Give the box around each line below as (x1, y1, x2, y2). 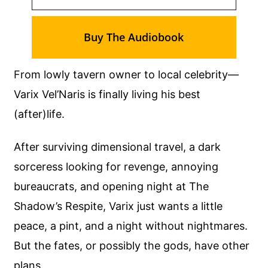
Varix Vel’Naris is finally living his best (14, 88, 201, 101)
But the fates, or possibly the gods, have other (14, 239, 250, 252)
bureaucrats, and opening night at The (14, 179, 209, 193)
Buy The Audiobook (84, 30, 184, 45)
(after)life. (14, 108, 65, 121)
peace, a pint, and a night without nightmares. (14, 219, 248, 232)
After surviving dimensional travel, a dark (14, 140, 221, 153)
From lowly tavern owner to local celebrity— (14, 68, 239, 81)
